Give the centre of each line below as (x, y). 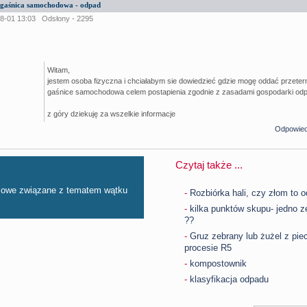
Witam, (59, 70)
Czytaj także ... (209, 165)
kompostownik (219, 264)
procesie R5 (208, 248)
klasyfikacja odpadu (230, 280)
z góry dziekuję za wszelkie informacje (112, 114)
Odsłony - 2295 (68, 19)
